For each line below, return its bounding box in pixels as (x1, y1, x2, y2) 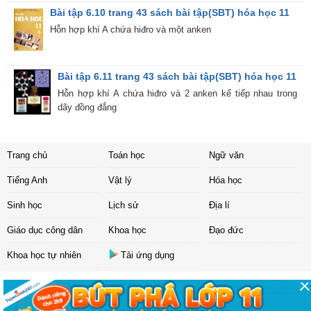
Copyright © (84, 296, 135, 308)
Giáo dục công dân (7, 225, 83, 236)
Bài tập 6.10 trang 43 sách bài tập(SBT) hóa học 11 (49, 7, 289, 19)
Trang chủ (7, 150, 47, 161)
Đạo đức (209, 225, 244, 236)
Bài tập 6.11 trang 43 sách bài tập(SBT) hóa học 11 (58, 71, 297, 83)
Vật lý (108, 175, 132, 186)
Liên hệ (114, 280, 144, 291)
